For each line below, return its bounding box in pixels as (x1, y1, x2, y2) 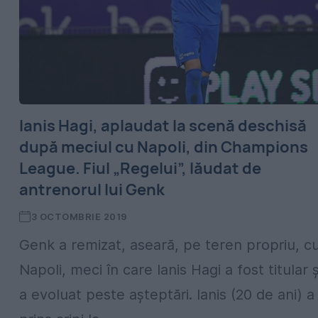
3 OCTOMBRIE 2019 (31, 211, 128, 222)
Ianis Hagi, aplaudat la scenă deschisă (19, 115, 307, 136)
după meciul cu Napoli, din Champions (19, 136, 308, 158)
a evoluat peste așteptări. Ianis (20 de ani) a (19, 286, 314, 303)
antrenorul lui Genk (19, 179, 165, 200)
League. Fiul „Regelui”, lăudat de (19, 158, 261, 179)
